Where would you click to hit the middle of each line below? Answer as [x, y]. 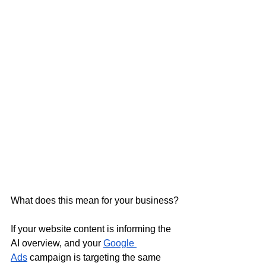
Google [120, 243]
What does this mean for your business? [95, 200]
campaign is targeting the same [95, 257]
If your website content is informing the [92, 229]
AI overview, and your [57, 243]
